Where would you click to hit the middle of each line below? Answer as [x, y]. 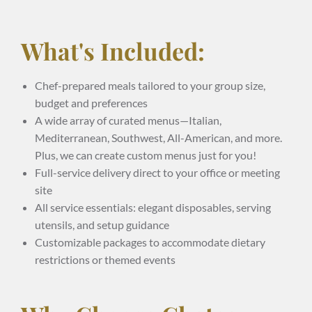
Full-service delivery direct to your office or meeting [157, 172]
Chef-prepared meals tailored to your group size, [150, 85]
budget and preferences [91, 102]
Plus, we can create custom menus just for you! [146, 155]
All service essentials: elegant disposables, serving [153, 207]
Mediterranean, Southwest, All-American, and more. [158, 137]
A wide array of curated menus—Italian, [128, 120]
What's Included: [113, 50]
